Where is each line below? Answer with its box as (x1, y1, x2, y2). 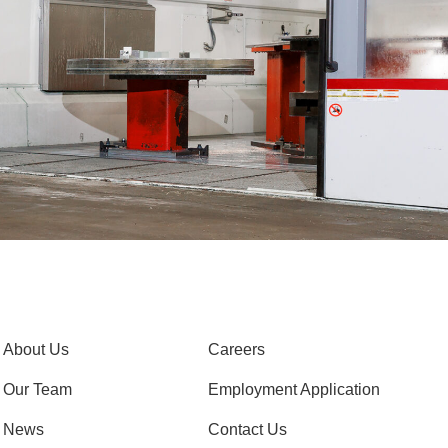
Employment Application (208, 381, 381, 399)
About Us (2, 341, 69, 359)
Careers (208, 341, 266, 359)
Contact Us (208, 421, 288, 439)
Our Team (2, 381, 72, 399)
